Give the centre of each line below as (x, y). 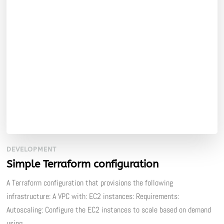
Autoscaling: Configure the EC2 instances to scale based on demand (109, 210)
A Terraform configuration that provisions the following (90, 183)
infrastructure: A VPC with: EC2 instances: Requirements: (93, 196)
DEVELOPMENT (32, 149)
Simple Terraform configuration (83, 164)
